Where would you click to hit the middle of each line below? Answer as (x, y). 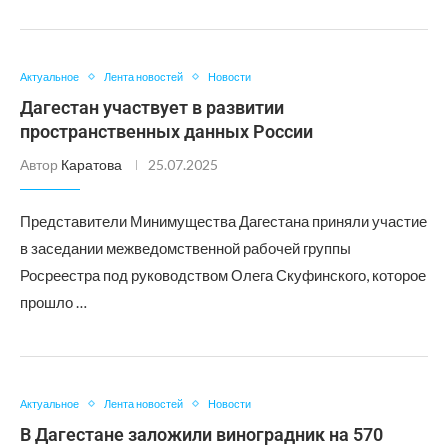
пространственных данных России (166, 131)
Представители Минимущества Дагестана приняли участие (223, 221)
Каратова (91, 164)
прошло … (53, 302)
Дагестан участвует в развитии (152, 107)
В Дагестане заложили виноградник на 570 (201, 434)
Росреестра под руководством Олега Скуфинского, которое (223, 275)
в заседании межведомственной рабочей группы (185, 248)
